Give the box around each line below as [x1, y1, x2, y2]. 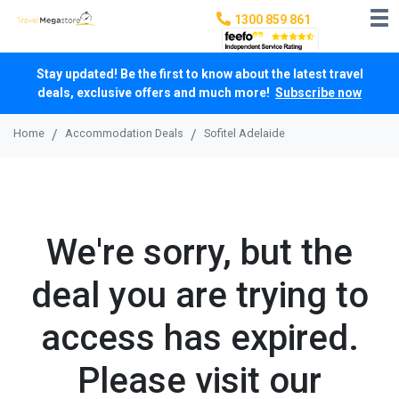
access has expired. [40, 317, 359, 360]
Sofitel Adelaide [204, 126, 285, 141]
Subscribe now [275, 85, 362, 101]
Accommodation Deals [65, 126, 183, 141]
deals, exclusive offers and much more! [37, 85, 275, 101]
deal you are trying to [30, 274, 369, 317]
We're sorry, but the [46, 232, 353, 274]
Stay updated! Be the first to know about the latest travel [36, 67, 363, 82]
